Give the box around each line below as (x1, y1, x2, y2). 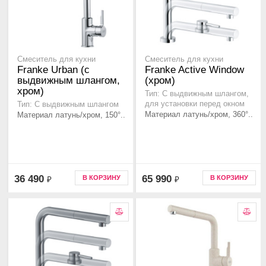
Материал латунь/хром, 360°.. (145, 110, 253, 119)
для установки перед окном (145, 100, 245, 109)
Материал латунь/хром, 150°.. (17, 110, 125, 120)
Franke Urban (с (17, 64, 90, 76)
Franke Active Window (145, 64, 244, 76)
